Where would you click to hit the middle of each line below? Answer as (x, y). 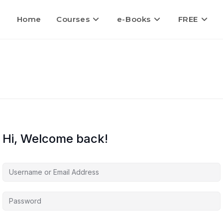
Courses (73, 19)
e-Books (134, 19)
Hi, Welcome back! (55, 139)
